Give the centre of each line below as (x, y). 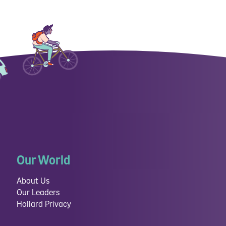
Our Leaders (38, 192)
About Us (33, 181)
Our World (44, 160)
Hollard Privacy (44, 204)
